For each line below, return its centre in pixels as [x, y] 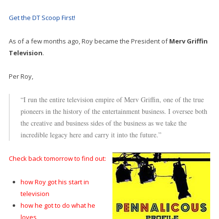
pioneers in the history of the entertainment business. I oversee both [114, 111]
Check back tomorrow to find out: [57, 159]
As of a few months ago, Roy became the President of [89, 41]
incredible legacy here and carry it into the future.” [91, 135]
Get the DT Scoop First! [42, 18]
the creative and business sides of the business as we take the [103, 123]
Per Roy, [21, 77]
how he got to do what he [58, 206]
